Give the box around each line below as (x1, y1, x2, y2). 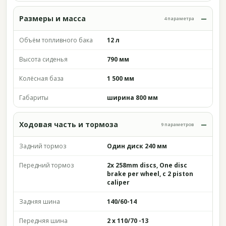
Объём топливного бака (19, 36, 93, 44)
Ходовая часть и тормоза (19, 120, 118, 129)
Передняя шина (19, 216, 68, 225)
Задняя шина (19, 197, 60, 206)
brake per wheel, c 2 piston (107, 169, 193, 178)
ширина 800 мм (107, 93, 158, 102)
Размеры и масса (19, 14, 86, 23)
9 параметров (161, 121, 194, 128)
